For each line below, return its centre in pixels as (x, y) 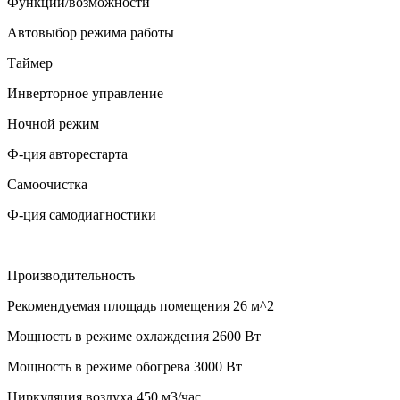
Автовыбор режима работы (91, 32)
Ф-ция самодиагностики (82, 214)
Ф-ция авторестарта (67, 154)
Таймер (30, 62)
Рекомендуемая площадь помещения (118, 305)
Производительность (71, 275)
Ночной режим (53, 123)
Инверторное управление (85, 93)
